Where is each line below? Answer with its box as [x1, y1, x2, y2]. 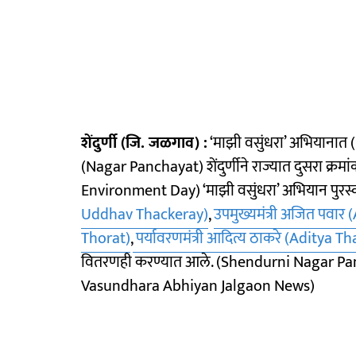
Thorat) [81, 224, 130, 252]
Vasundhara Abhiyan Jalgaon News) [81, 272, 315, 300]
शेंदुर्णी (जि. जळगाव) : [81, 129, 207, 157]
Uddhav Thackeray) [81, 200, 208, 228]
